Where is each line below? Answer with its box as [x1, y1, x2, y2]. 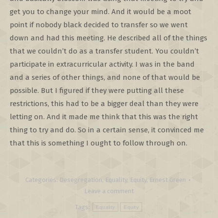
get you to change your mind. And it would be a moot [10, 7, 191, 16]
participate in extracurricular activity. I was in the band [10, 60, 195, 69]
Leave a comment [84, 187, 134, 195]
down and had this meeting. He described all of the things [10, 34, 207, 42]
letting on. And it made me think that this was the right [10, 112, 198, 121]
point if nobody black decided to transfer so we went [10, 20, 188, 29]
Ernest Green [149, 176, 186, 183]
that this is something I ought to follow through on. [10, 139, 187, 147]
